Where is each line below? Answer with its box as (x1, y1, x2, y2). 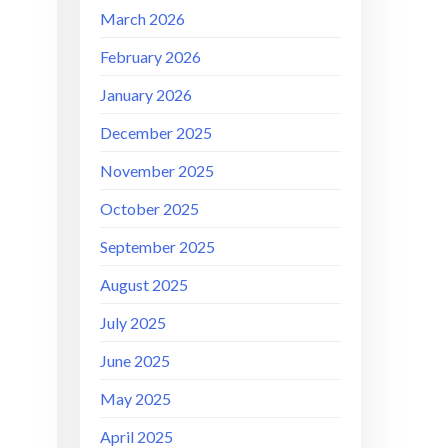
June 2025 (100, 350, 171, 370)
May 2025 (100, 388, 172, 408)
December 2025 (100, 122, 213, 142)
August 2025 (100, 274, 189, 294)
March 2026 (100, 8, 186, 28)
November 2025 (100, 160, 215, 180)
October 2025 (100, 198, 200, 218)
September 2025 (100, 236, 216, 256)
